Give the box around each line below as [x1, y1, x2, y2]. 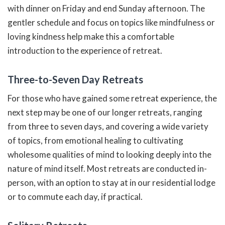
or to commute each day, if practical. [8, 191, 143, 202]
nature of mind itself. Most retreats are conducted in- [8, 163, 207, 174]
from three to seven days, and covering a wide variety [8, 121, 208, 132]
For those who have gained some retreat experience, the [8, 92, 217, 103]
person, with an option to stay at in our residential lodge [8, 177, 215, 188]
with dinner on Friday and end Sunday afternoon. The [8, 3, 205, 14]
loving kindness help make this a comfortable [8, 31, 174, 42]
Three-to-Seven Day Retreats [8, 73, 143, 85]
